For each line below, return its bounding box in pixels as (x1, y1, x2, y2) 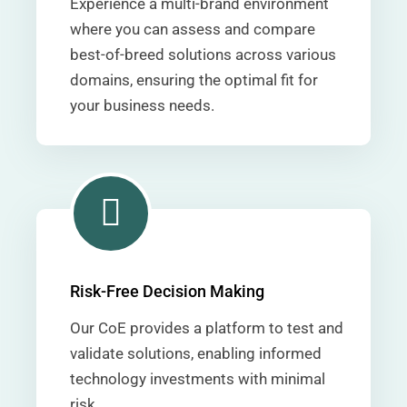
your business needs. (70, 96, 214, 114)
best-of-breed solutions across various (70, 45, 336, 64)
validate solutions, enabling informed (70, 344, 322, 362)
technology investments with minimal (70, 370, 325, 388)
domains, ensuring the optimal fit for (70, 71, 318, 89)
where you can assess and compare (70, 20, 315, 38)
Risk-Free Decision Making (70, 282, 264, 301)
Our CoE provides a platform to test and (70, 319, 343, 337)
